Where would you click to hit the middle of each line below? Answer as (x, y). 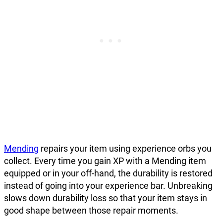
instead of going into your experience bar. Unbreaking (108, 186)
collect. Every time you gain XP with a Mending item (105, 161)
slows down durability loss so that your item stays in (106, 198)
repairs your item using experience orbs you (125, 149)
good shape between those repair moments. (91, 211)
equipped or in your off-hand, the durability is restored (108, 173)
